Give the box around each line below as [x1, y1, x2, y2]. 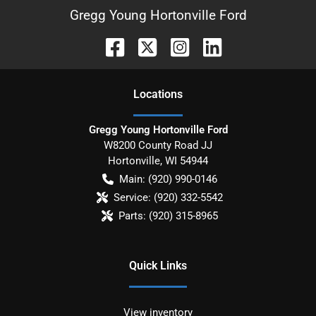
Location [133, 87, 177, 101]
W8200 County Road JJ [104, 138, 212, 152]
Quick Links [129, 258, 187, 272]
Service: [113, 190, 151, 204]
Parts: [118, 209, 146, 222]
